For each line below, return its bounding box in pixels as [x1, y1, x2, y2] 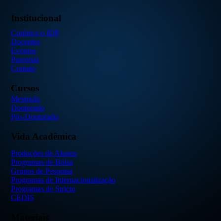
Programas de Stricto [11, 184, 76, 193]
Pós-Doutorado [11, 112, 59, 121]
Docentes [11, 37, 40, 46]
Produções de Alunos [11, 148, 77, 157]
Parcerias [11, 55, 39, 64]
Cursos [11, 82, 39, 93]
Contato [11, 64, 36, 73]
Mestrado [11, 95, 40, 104]
